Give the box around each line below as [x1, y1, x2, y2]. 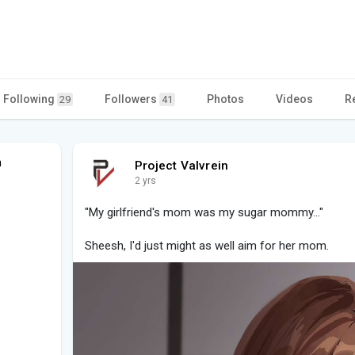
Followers [105, 92, 159, 105]
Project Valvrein [135, 158, 229, 173]
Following [3, 92, 57, 105]
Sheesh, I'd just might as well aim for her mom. [85, 238, 329, 253]
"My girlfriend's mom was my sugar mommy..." [85, 204, 323, 219]
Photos [207, 92, 244, 105]
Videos [276, 92, 313, 105]
